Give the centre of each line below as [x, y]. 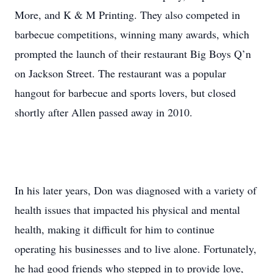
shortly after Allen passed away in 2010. [104, 112]
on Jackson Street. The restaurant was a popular [120, 73]
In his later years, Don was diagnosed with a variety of [136, 190]
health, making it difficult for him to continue [115, 229]
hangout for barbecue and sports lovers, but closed [125, 93]
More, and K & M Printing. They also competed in [127, 15]
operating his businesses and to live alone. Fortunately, [136, 249]
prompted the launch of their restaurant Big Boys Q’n [133, 54]
